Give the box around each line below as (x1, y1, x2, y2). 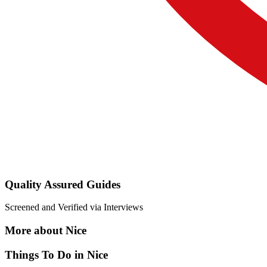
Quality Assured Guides (5, 178, 120, 191)
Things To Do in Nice (5, 248, 108, 261)
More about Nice (5, 224, 86, 237)
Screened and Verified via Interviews (5, 202, 143, 213)
